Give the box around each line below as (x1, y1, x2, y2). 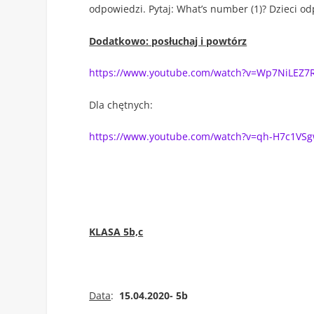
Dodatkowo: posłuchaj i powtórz (89, 34, 247, 48)
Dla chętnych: (89, 97, 153, 111)
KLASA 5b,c (89, 225, 144, 239)
